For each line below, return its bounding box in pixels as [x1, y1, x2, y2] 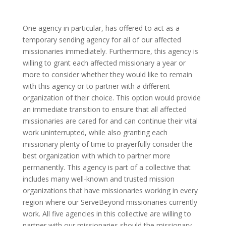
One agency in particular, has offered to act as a [22, 23, 180, 33]
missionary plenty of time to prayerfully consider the [22, 139, 193, 149]
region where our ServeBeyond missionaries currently [22, 197, 197, 207]
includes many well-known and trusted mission [22, 174, 175, 184]
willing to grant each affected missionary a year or [22, 58, 186, 68]
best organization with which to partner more [22, 150, 171, 160]
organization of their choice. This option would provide [22, 92, 201, 102]
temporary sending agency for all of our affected [22, 34, 181, 44]
